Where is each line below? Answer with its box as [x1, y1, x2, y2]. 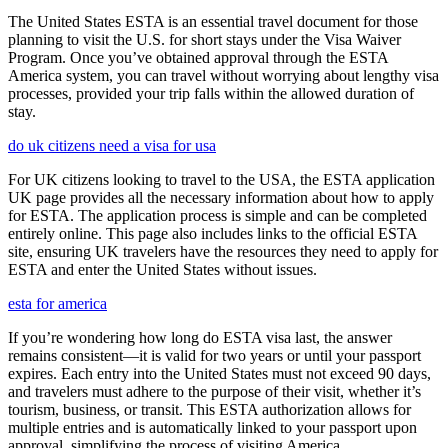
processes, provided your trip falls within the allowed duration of [8, 85, 414, 103]
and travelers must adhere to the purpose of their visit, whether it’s [8, 383, 421, 401]
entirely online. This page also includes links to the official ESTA [8, 225, 417, 243]
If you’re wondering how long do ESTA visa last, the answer [8, 329, 392, 347]
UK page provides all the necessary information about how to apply [8, 189, 434, 207]
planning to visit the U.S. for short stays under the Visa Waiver [8, 31, 401, 49]
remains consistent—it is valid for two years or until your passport [8, 347, 421, 365]
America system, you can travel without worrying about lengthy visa [8, 67, 439, 85]
